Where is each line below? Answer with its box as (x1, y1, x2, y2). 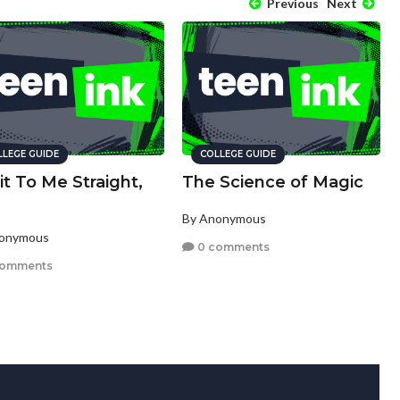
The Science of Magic (181, 172, 363, 193)
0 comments (194, 239, 270, 254)
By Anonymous (181, 211, 266, 227)
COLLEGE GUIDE (199, 148, 276, 161)
